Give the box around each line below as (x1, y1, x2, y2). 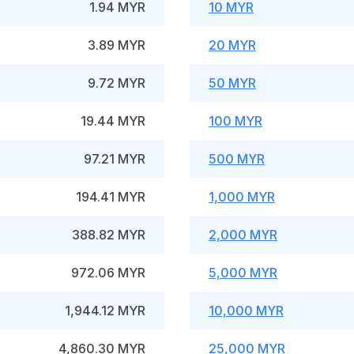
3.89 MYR (88, 37, 145, 53)
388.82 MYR (72, 227, 145, 243)
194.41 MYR (76, 189, 145, 205)
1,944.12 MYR (65, 303, 145, 318)
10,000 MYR (209, 303, 284, 318)
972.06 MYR (71, 265, 145, 281)
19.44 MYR (81, 113, 145, 129)
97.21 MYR (84, 151, 145, 167)
